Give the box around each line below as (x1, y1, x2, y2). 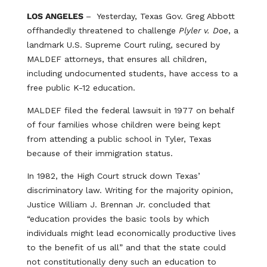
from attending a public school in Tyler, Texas (26, 134, 212, 144)
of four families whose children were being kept (26, 120, 221, 129)
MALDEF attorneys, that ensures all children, (26, 54, 207, 64)
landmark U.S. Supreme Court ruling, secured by (26, 40, 220, 49)
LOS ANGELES (26, 11, 86, 21)
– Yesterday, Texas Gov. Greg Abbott (85, 11, 235, 21)
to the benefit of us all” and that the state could (26, 243, 226, 252)
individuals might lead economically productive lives (26, 228, 236, 238)
